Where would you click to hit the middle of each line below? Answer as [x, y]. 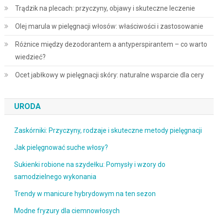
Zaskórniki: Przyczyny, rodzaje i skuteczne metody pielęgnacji [108, 130]
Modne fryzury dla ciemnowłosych [67, 210]
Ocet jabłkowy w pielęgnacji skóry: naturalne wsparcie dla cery [109, 75]
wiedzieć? [30, 57]
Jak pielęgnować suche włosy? [61, 147]
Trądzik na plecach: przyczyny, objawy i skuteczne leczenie [105, 8]
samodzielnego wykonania [55, 176]
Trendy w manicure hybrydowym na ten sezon [85, 193]
